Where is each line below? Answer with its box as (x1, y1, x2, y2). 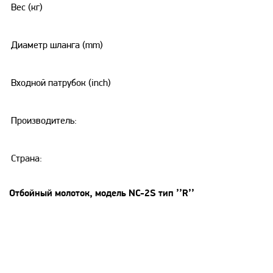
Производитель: (11, 116, 77, 126)
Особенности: (9, 241, 119, 261)
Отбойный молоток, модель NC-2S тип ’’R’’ (9, 188, 194, 199)
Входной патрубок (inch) (11, 78, 111, 88)
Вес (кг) (11, 2, 43, 13)
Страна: (11, 154, 42, 164)
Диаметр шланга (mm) (11, 40, 103, 51)
